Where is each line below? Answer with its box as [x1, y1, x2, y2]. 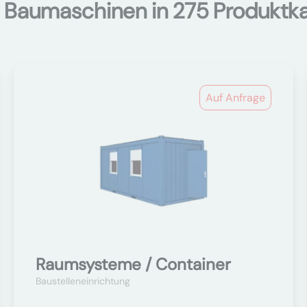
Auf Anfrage [205, 90, 265, 105]
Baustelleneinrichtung [36, 275, 131, 287]
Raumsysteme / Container [36, 254, 232, 275]
